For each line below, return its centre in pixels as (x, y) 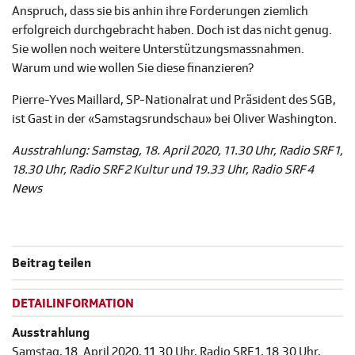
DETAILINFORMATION (73, 304)
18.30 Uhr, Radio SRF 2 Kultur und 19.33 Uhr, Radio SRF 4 (163, 170)
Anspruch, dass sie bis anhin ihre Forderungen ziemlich (160, 11)
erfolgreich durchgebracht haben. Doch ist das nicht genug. (172, 31)
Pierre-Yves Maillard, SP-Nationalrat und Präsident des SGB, (174, 100)
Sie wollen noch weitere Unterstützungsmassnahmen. (158, 50)
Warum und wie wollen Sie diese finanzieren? (133, 69)
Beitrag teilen (52, 263)
